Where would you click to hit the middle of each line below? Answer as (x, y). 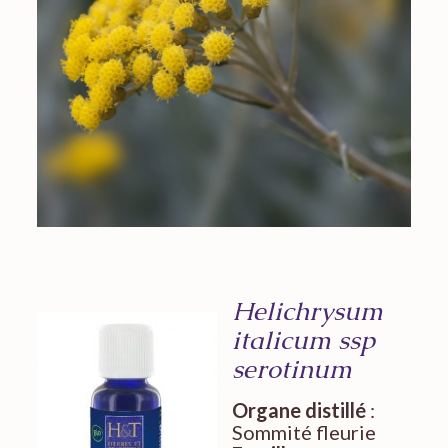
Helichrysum (307, 310)
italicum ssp (303, 339)
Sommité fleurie (303, 431)
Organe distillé (298, 409)
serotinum (291, 368)
